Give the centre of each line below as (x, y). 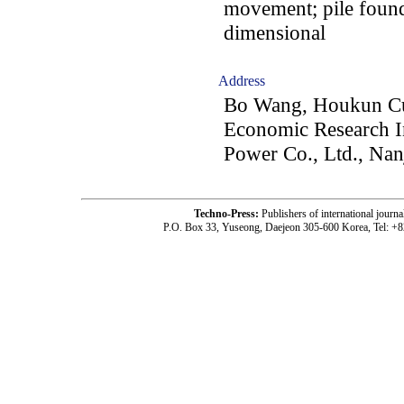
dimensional (275, 32)
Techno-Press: (227, 214)
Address (242, 81)
